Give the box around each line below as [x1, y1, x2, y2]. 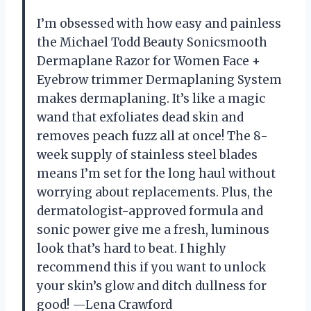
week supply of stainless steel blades [37, 147, 258, 163]
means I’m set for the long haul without [37, 166, 276, 182]
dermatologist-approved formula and [37, 203, 263, 219]
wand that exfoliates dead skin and [37, 110, 244, 126]
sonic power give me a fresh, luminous [37, 222, 269, 238]
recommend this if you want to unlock [37, 260, 266, 276]
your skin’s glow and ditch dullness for [37, 278, 267, 294]
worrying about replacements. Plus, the [37, 185, 273, 201]
